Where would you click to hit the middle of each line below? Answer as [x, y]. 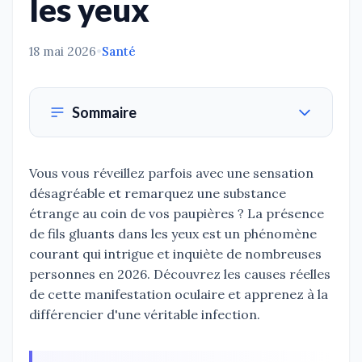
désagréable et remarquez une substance [158, 194]
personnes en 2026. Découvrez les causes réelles [180, 274]
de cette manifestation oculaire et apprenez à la [179, 295]
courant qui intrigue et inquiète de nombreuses [175, 254]
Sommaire [104, 113]
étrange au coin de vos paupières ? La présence [177, 214]
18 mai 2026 [63, 52]
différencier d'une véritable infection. [145, 315]
